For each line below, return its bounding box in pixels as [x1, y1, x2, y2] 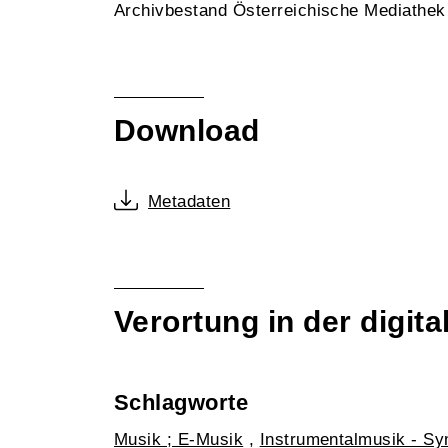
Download [114, 114, 260, 147]
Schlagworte [114, 390, 249, 415]
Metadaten [148, 192, 231, 211]
